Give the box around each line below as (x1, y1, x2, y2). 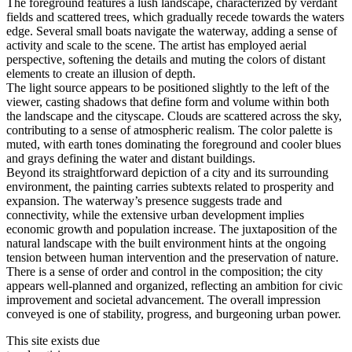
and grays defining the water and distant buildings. (6, 152, 255, 166)
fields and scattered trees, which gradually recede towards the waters (6, 10, 344, 24)
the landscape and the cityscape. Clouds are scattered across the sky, (6, 109, 342, 123)
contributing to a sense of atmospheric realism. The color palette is (6, 123, 332, 137)
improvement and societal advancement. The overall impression (6, 293, 321, 307)
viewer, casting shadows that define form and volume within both (6, 95, 329, 109)
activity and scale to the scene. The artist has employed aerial (6, 38, 306, 53)
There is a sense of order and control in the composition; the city (6, 265, 323, 279)
